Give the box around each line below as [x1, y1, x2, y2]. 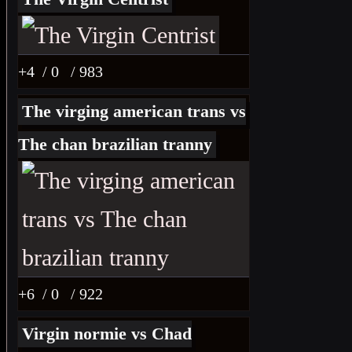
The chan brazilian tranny [18, 134, 212, 154]
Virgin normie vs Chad [22, 324, 192, 343]
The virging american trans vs [22, 101, 246, 121]
